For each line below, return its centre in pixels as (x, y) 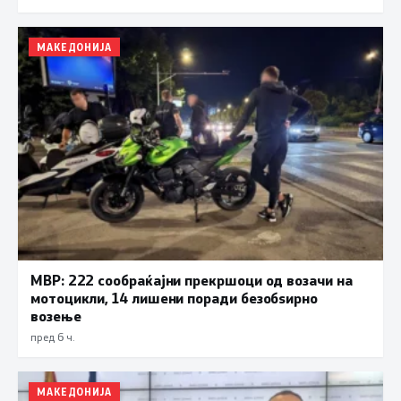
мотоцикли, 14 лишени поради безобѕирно (174, 297)
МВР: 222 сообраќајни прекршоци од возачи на (192, 279)
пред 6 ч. (52, 336)
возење (56, 315)
